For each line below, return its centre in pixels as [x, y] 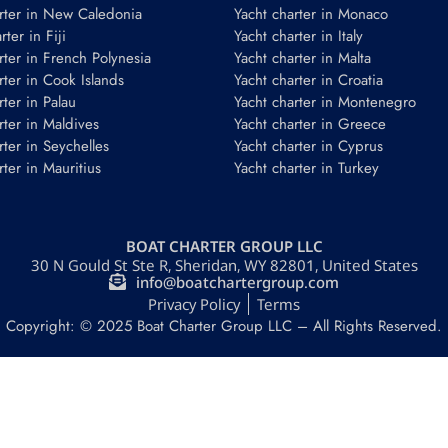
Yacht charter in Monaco [311, 14]
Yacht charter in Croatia [308, 80]
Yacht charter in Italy [298, 36]
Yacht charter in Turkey [306, 168]
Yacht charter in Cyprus [308, 146]
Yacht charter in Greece [310, 124]
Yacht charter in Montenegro [325, 102]
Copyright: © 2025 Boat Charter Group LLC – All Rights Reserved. [224, 325]
